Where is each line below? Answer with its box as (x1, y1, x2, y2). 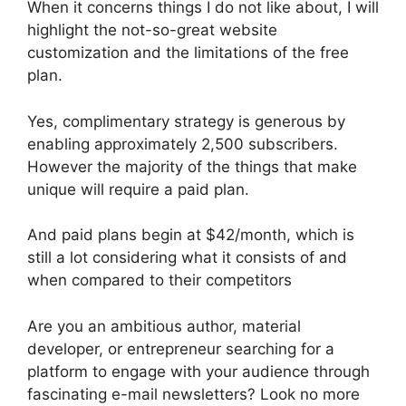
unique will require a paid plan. (27, 179, 249, 198)
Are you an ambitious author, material (27, 316, 301, 335)
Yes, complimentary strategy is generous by (27, 111, 345, 130)
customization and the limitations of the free (27, 43, 349, 62)
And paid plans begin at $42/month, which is (27, 226, 354, 244)
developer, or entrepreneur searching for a (27, 339, 334, 358)
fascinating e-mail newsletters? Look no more (27, 384, 360, 403)
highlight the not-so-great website (27, 21, 277, 39)
